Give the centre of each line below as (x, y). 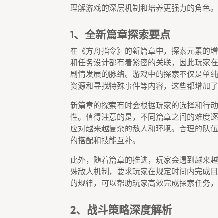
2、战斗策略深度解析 (121, 210)
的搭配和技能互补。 (105, 140)
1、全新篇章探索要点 (120, 35)
